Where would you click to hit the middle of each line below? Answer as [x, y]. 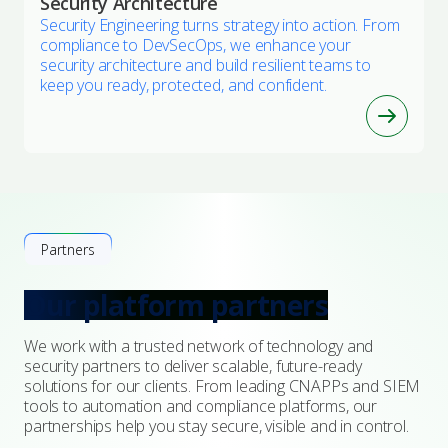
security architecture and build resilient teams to [205, 65]
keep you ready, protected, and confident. [183, 85]
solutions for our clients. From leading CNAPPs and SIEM [222, 386]
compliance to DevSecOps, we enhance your [195, 45]
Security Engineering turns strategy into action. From [220, 25]
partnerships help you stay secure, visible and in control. [216, 426]
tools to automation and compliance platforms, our [201, 406]
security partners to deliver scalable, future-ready [193, 366]
